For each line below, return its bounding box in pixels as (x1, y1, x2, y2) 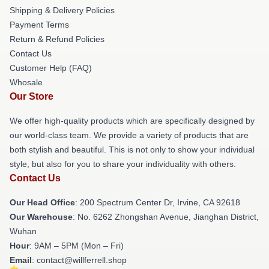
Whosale (10, 77, 43, 87)
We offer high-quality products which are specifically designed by (10, 116, 255, 125)
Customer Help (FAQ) (10, 63, 92, 73)
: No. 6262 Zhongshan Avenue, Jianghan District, (73, 212, 259, 222)
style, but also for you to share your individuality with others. (10, 159, 236, 169)
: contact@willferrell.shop (32, 255, 127, 265)
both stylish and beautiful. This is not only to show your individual (10, 145, 255, 154)
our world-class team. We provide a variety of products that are (10, 130, 249, 140)
